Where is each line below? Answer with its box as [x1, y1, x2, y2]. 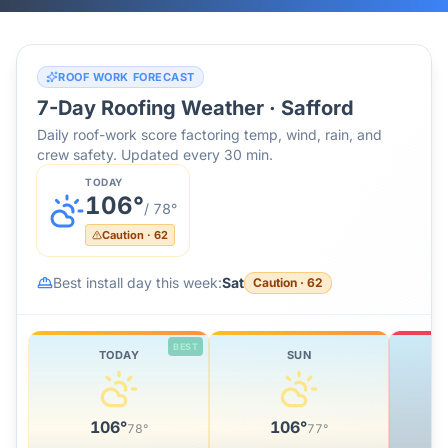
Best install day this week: [53, 274, 222, 291]
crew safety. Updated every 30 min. [37, 146, 273, 163]
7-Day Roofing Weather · [37, 96, 281, 120]
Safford [281, 96, 354, 120]
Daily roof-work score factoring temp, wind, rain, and [37, 126, 382, 143]
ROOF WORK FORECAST [58, 70, 195, 84]
